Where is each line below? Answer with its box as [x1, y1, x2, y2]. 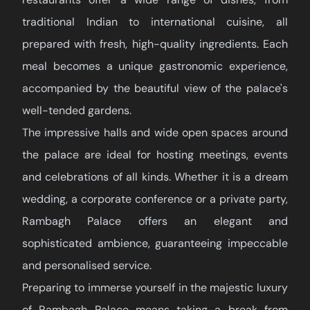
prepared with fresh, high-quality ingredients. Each [22, 37, 288, 52]
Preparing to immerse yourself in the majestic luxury [22, 280, 288, 295]
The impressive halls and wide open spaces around [22, 125, 288, 140]
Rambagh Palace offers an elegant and [22, 214, 288, 229]
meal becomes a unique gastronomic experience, [22, 59, 288, 74]
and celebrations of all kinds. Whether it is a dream [22, 170, 288, 185]
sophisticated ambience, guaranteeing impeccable [22, 236, 288, 251]
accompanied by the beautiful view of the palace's [22, 81, 288, 96]
